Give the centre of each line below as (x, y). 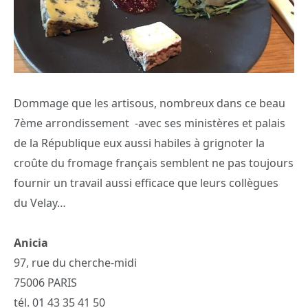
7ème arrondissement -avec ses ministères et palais (150, 123)
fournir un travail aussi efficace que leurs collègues (146, 183)
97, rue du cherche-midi (75, 263)
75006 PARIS (45, 283)
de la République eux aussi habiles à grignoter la (139, 143)
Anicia (31, 243)
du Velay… (40, 202)
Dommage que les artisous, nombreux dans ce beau (150, 103)
